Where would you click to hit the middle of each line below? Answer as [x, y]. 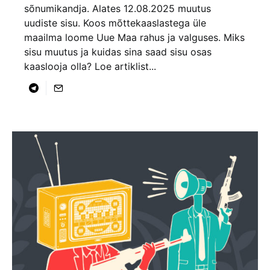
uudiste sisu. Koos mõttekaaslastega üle [115, 23]
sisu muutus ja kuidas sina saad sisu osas [118, 52]
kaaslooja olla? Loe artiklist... [90, 66]
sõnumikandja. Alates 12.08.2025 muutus [118, 8]
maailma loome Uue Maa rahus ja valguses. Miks [134, 37]
